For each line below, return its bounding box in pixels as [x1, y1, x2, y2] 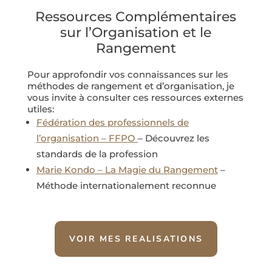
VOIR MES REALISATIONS [69, 233, 203, 245]
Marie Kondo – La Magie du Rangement [36, 163, 218, 175]
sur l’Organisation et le [60, 24, 212, 41]
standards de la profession [36, 148, 158, 160]
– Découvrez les [137, 132, 209, 144]
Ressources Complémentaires [35, 8, 237, 25]
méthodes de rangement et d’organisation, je [27, 80, 234, 92]
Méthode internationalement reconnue [36, 179, 216, 191]
